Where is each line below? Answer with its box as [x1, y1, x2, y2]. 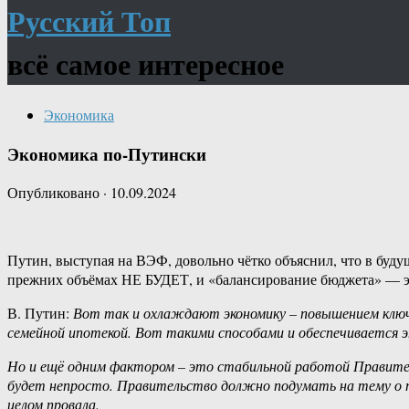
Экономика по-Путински [7, 141, 206, 166]
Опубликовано [7, 183, 103, 203]
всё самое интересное [7, 42, 284, 86]
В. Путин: [7, 303, 73, 323]
